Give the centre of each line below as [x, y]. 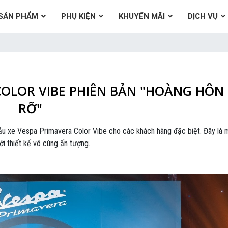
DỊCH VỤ [203, 16]
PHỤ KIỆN [78, 16]
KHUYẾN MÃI [142, 16]
